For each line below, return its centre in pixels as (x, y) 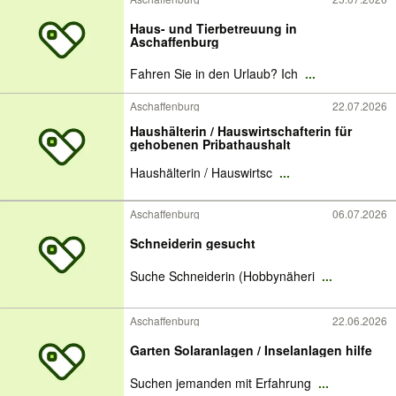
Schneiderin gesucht (193, 243)
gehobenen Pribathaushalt (210, 144)
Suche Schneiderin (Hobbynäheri (224, 276)
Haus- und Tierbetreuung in (213, 28)
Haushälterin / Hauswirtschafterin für (241, 131)
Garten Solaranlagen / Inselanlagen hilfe (251, 350)
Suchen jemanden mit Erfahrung (222, 383)
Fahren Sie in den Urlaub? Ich (216, 73)
